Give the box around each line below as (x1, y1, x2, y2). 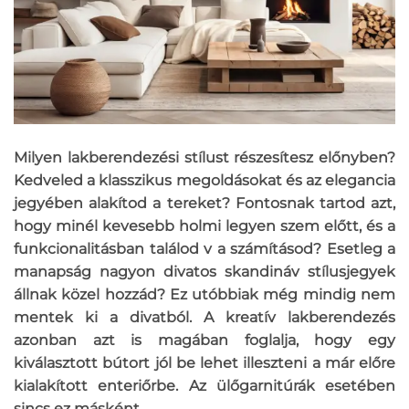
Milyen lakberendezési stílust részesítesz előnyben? (14, 149, 395, 167)
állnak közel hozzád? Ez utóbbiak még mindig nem (14, 286, 395, 304)
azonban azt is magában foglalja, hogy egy (14, 331, 395, 350)
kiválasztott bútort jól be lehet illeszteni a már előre (14, 354, 395, 372)
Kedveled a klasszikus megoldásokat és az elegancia (14, 172, 395, 190)
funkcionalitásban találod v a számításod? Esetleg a (14, 240, 395, 258)
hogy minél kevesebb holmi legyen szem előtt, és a (14, 217, 395, 236)
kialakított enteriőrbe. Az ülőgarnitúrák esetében (14, 377, 395, 395)
